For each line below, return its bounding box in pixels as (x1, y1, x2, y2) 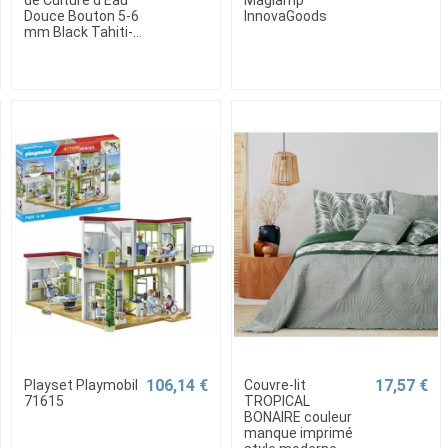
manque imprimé (243, 424, 353, 441)
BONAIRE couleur (243, 408, 352, 425)
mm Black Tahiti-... (23, 23, 142, 40)
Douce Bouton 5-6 (23, 7, 139, 24)
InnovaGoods (243, 7, 327, 24)
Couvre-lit (243, 376, 306, 393)
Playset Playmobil (23, 376, 138, 393)
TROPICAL (243, 392, 310, 409)
